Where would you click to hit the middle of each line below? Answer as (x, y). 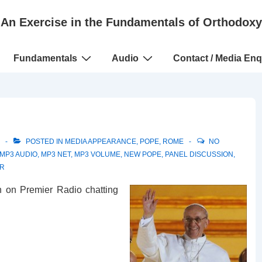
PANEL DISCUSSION (199, 154)
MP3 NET (56, 154)
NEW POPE (143, 154)
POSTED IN (44, 142)
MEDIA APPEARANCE (101, 142)
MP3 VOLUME (97, 154)
